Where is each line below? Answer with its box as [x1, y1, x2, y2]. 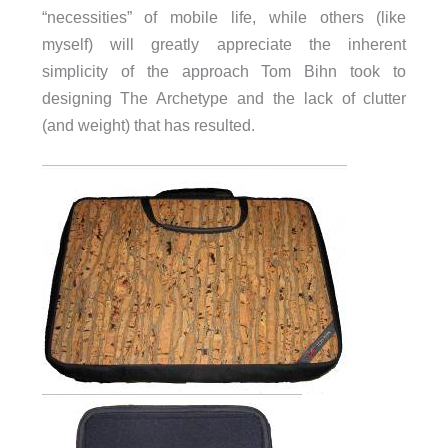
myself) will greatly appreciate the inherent [41, 34, 407, 53]
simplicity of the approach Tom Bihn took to [41, 61, 407, 80]
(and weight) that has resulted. [41, 115, 255, 134]
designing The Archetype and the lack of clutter [41, 88, 407, 107]
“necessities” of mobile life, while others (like [41, 7, 407, 26]
